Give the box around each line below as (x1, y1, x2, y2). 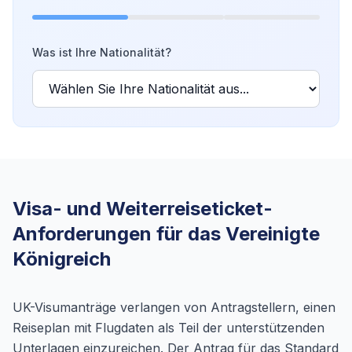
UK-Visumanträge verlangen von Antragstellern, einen (13, 299, 335, 315)
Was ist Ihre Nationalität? (32, 46, 171, 59)
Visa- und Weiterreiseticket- (13, 197, 273, 220)
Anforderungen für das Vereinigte (13, 222, 320, 245)
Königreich (13, 247, 111, 270)
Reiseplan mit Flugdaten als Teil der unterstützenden (13, 320, 324, 335)
